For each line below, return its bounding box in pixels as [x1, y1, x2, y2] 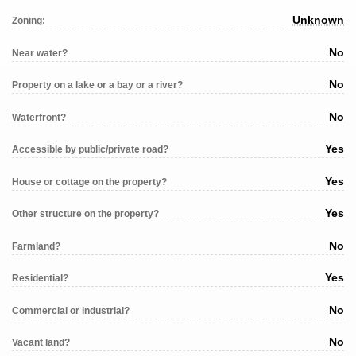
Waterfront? [12, 111, 66, 123]
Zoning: [12, 15, 45, 27]
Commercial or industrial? [12, 304, 130, 316]
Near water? [12, 47, 68, 59]
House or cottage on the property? [12, 176, 167, 188]
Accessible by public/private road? [12, 144, 168, 156]
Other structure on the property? [12, 208, 159, 220]
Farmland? [12, 240, 60, 252]
